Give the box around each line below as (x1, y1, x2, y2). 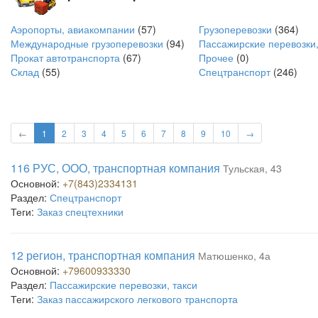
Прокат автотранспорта (11, 50, 120, 65)
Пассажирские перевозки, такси (50, 278, 197, 292)
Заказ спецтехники (37, 204, 124, 219)
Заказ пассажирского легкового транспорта (37, 292, 238, 306)
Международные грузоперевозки (11, 36, 163, 50)
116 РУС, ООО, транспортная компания (11, 160, 220, 176)
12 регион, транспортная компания (11, 247, 195, 263)
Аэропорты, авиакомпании (11, 22, 135, 36)
